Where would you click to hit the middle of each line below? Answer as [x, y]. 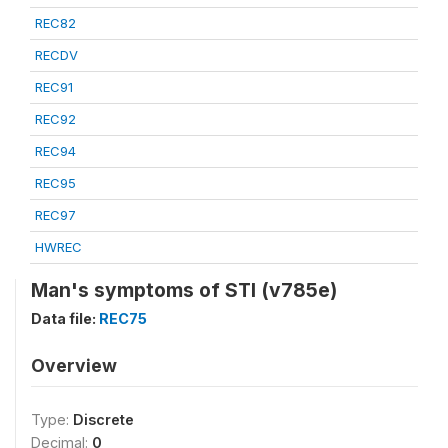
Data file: [65, 318]
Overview [74, 365]
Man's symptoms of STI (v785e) [184, 290]
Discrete [103, 419]
